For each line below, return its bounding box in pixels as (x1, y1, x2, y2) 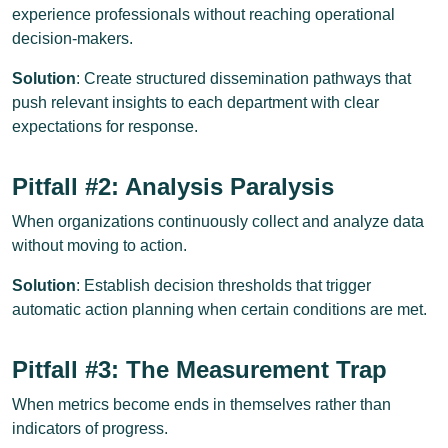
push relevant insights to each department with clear (12, 94, 379, 111)
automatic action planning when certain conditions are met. (12, 301, 427, 318)
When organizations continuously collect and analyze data (12, 213, 424, 230)
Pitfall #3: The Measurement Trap (12, 356, 387, 383)
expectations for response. (12, 118, 198, 135)
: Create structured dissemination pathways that (76, 70, 411, 87)
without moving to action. (12, 237, 187, 254)
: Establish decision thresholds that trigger (76, 277, 371, 294)
